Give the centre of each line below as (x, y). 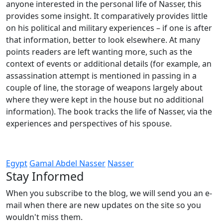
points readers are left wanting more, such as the (99, 52)
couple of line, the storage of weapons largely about (104, 88)
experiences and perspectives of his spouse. (89, 123)
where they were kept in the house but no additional (105, 100)
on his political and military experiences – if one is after (109, 28)
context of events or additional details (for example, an (109, 64)
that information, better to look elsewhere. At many (103, 40)
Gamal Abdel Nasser (67, 163)
